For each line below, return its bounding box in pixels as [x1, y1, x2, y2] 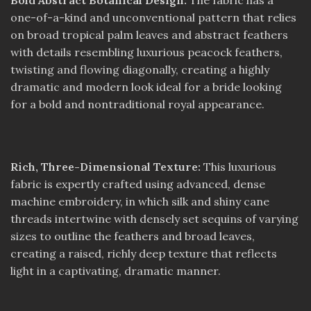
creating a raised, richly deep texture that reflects [10, 246, 277, 261]
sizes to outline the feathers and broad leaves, [10, 229, 255, 244]
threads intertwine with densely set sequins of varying [10, 212, 299, 226]
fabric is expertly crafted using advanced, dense [10, 177, 265, 192]
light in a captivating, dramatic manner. [10, 264, 221, 278]
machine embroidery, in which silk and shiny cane [10, 194, 269, 209]
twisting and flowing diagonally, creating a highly [10, 62, 269, 77]
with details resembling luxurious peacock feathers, [10, 45, 283, 60]
